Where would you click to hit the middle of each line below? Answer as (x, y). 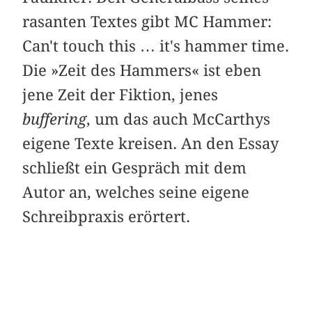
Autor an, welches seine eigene (136, 192)
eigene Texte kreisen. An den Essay (151, 143)
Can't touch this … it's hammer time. (156, 46)
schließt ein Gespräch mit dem (135, 167)
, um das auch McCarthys (179, 119)
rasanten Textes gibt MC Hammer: (147, 21)
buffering (55, 119)
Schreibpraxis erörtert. (107, 216)
